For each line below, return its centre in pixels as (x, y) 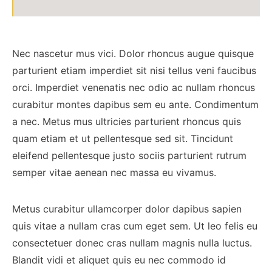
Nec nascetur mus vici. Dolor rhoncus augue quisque (133, 53)
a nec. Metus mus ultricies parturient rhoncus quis (127, 121)
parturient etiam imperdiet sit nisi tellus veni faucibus (134, 70)
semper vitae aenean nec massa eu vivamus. (114, 172)
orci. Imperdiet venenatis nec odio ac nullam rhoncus (134, 87)
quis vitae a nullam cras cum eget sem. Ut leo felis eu (135, 226)
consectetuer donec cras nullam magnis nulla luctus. (132, 243)
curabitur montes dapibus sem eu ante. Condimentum (135, 104)
